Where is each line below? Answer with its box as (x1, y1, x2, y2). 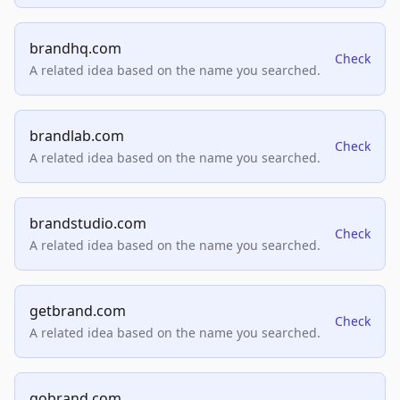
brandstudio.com (29, 213, 146, 234)
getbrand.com (29, 301, 126, 321)
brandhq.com (29, 38, 121, 59)
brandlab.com (29, 126, 124, 146)
